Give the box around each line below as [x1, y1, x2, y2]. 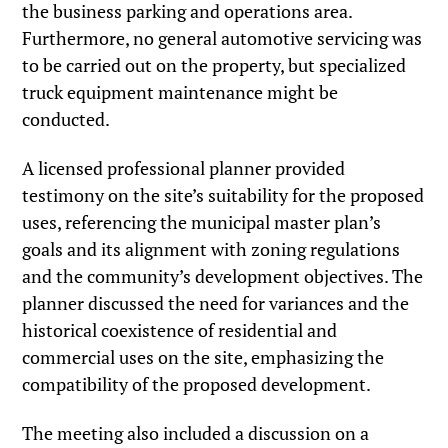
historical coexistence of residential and [22, 317, 338, 342]
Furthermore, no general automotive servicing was [22, 26, 423, 51]
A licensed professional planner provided [22, 155, 346, 180]
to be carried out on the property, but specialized [22, 53, 407, 78]
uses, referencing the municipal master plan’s [22, 209, 382, 234]
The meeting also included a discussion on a [22, 420, 370, 445]
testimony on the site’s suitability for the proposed [22, 182, 425, 207]
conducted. [22, 107, 111, 132]
